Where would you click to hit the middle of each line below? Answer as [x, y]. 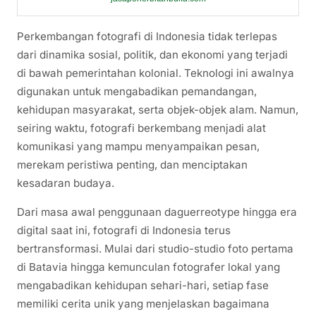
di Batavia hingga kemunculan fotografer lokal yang [148, 267]
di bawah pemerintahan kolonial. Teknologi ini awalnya [156, 73]
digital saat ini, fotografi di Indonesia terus [124, 231]
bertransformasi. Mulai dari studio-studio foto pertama [155, 249]
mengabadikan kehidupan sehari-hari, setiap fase [143, 286]
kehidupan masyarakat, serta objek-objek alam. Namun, [158, 110]
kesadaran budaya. [66, 183]
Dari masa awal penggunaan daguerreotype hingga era [157, 212]
